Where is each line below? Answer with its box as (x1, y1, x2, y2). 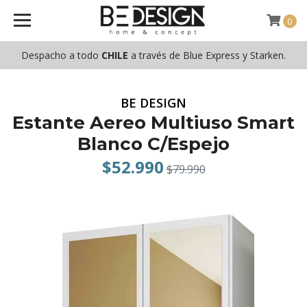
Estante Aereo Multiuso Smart (12, 112, 295, 134)
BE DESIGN (121, 95, 186, 111)
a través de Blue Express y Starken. (128, 49, 286, 62)
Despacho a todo (21, 49, 101, 62)
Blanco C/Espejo (77, 133, 230, 155)
